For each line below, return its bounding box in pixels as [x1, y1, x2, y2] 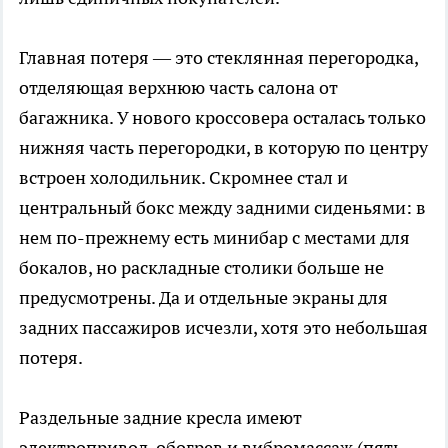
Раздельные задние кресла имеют [19, 406, 302, 430]
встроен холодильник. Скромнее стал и [19, 166, 348, 190]
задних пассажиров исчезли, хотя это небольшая [19, 316, 428, 340]
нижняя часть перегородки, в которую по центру [19, 136, 428, 160]
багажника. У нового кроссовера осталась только [19, 106, 426, 130]
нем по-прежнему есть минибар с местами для [19, 226, 410, 250]
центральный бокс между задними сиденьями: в [19, 196, 426, 220]
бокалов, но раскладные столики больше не [19, 256, 384, 280]
